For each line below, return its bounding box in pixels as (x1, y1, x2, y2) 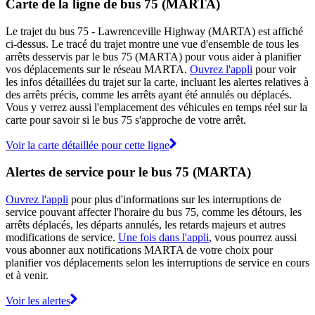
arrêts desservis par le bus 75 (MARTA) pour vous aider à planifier (6, 50, 301, 63)
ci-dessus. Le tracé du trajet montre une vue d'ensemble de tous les (6, 37, 299, 50)
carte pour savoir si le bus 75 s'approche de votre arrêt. (6, 113, 246, 126)
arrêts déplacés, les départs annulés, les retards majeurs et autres (6, 219, 285, 231)
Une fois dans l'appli (118, 231, 209, 244)
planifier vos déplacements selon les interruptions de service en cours (6, 257, 309, 269)
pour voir (252, 63, 296, 75)
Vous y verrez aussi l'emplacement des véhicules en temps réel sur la (6, 101, 307, 113)
